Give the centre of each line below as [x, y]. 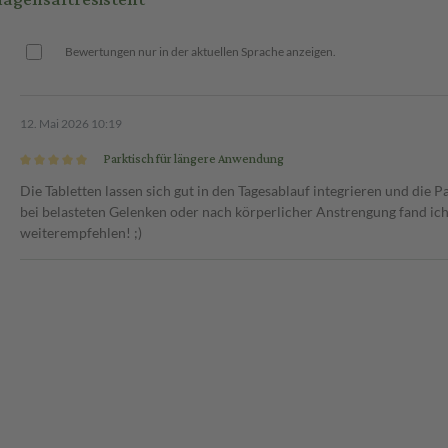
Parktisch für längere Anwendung [193, 159]
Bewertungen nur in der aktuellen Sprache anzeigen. [200, 52]
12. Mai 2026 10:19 [71, 123]
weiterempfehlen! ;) [81, 232]
